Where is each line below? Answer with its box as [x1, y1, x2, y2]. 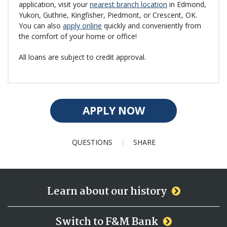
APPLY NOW [82, 103, 145, 118]
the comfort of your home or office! [19, 31, 137, 41]
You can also [19, 20, 63, 30]
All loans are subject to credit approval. [19, 52, 146, 62]
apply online [63, 20, 102, 30]
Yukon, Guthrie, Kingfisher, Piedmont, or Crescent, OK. [19, 10, 197, 20]
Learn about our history [47, 182, 167, 200]
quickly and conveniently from [102, 20, 201, 30]
